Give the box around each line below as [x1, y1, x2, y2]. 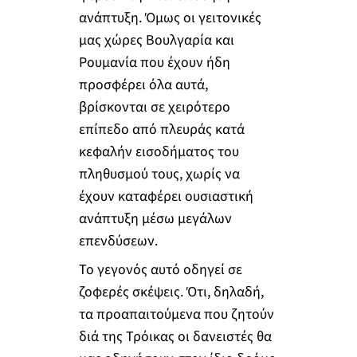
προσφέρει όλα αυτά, [78, 75, 208, 96]
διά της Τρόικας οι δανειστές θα [78, 326, 272, 347]
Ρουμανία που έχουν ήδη [78, 53, 230, 73]
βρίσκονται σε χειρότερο [78, 97, 230, 118]
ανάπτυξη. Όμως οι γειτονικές [78, 8, 261, 29]
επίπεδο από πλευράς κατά [78, 120, 245, 140]
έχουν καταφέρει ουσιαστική [78, 186, 253, 207]
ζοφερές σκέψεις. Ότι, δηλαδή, [78, 281, 264, 302]
